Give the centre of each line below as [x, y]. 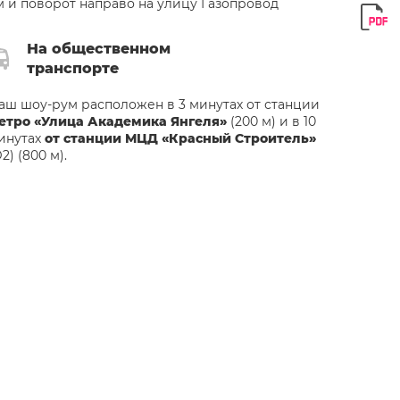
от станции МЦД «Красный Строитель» [180, 138]
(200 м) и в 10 [271, 121]
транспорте [72, 68]
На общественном [98, 49]
